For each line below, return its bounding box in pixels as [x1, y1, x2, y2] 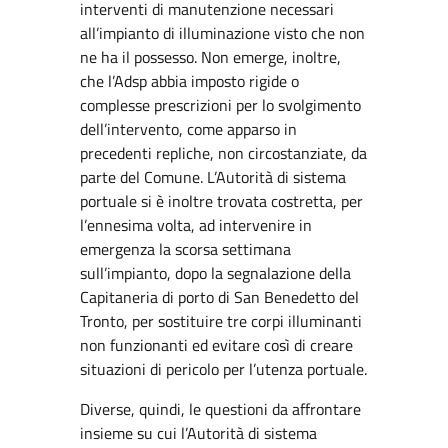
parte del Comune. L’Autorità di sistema [80, 165, 346, 189]
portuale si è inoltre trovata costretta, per [80, 189, 363, 213]
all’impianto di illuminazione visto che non [80, 21, 365, 45]
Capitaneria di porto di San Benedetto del [80, 285, 359, 309]
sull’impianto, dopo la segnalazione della [80, 261, 351, 285]
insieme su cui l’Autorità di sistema [80, 421, 317, 445]
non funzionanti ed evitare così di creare [80, 333, 353, 357]
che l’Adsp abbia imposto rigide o [80, 69, 299, 93]
